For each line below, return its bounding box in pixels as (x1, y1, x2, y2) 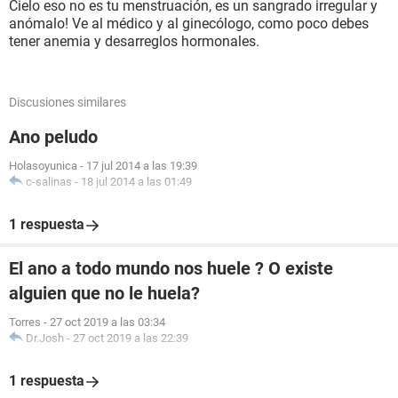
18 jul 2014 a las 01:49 (81, 175, 192, 188)
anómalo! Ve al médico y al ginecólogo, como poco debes (9, 15, 369, 32)
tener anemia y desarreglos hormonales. (9, 33, 259, 50)
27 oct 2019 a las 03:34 (50, 315, 165, 329)
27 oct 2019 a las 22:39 (73, 331, 188, 345)
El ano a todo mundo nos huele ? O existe (9, 258, 333, 279)
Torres (9, 315, 41, 329)
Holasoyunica (9, 159, 77, 172)
